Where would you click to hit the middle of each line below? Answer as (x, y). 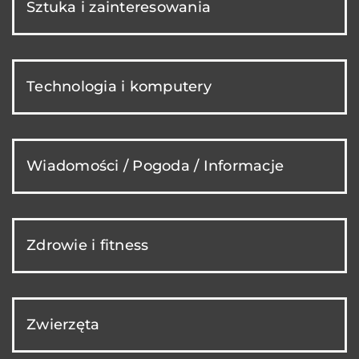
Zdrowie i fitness (88, 245)
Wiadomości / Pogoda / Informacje (155, 165)
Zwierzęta (63, 324)
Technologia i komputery (119, 86)
